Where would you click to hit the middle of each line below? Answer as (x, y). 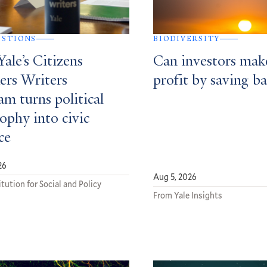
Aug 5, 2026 (175, 177)
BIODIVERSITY (187, 39)
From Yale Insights (188, 195)
